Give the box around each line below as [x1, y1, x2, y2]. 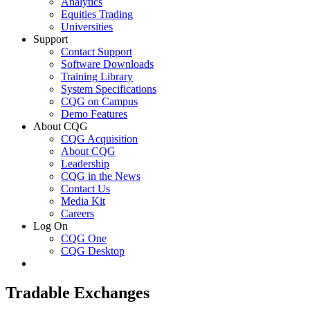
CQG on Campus [61, 95, 138, 107]
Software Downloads [61, 57, 154, 70]
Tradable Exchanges [6, 283, 149, 302]
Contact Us [61, 182, 110, 194]
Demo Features [61, 107, 127, 120]
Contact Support [61, 45, 132, 57]
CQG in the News [61, 170, 140, 182]
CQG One [61, 232, 107, 244]
